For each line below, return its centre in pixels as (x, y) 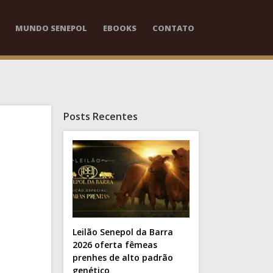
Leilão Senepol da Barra (122, 232)
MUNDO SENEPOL (51, 28)
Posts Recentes (100, 116)
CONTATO (174, 28)
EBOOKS (120, 28)
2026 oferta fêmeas (115, 244)
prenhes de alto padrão (122, 257)
